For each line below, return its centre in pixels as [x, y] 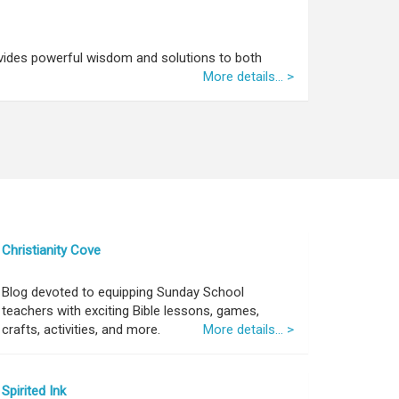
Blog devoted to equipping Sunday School [123, 292]
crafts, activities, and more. [81, 330]
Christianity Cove [51, 250]
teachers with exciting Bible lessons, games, [130, 311]
